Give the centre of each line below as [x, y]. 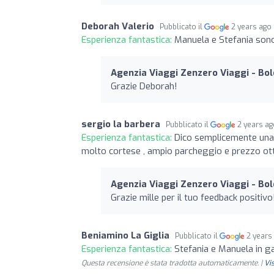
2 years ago [252, 27]
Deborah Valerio [118, 26]
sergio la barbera [121, 124]
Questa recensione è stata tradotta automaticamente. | [173, 263]
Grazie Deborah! [144, 86]
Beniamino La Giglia [125, 235]
